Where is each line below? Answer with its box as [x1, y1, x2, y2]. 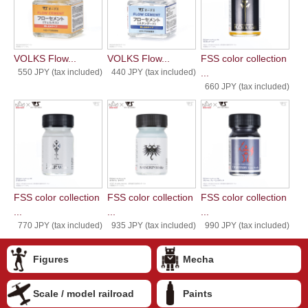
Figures [33, 254, 69, 265]
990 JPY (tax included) [204, 221, 289, 231]
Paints [183, 288, 212, 300]
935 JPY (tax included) [111, 221, 196, 231]
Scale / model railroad [33, 288, 134, 300]
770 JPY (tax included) [17, 221, 102, 231]
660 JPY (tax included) [204, 82, 289, 92]
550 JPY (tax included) [17, 67, 102, 78]
